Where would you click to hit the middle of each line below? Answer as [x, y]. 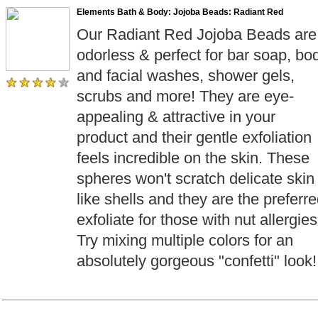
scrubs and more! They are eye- [185, 96]
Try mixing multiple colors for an [185, 240]
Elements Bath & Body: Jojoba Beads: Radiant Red [180, 12]
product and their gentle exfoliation [194, 137]
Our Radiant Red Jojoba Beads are [197, 34]
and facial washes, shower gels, [186, 76]
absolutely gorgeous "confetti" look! [197, 261]
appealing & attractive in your [176, 117]
